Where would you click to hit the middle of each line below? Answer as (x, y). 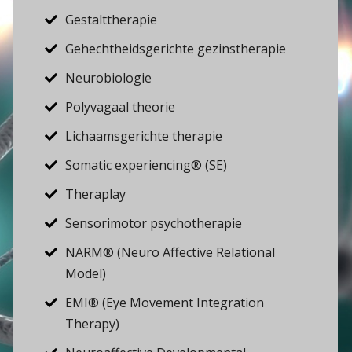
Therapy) (92, 323)
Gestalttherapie (111, 19)
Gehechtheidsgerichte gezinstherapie (176, 48)
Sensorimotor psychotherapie (154, 223)
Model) (86, 273)
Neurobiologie (108, 77)
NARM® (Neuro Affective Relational (170, 252)
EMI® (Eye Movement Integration (165, 302)
